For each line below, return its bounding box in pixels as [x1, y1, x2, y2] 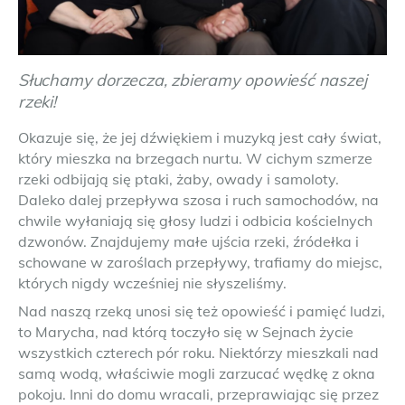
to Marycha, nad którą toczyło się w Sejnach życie [18, 323, 353, 341]
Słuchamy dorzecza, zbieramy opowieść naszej [18, 70, 367, 90]
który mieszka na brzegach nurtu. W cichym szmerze [18, 149, 372, 167]
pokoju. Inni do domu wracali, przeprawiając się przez [18, 385, 379, 403]
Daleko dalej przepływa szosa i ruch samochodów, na [18, 191, 379, 209]
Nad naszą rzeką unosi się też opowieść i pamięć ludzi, [18, 302, 385, 320]
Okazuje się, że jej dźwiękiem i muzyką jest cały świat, [18, 128, 381, 146]
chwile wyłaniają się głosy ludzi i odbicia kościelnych [18, 212, 372, 230]
